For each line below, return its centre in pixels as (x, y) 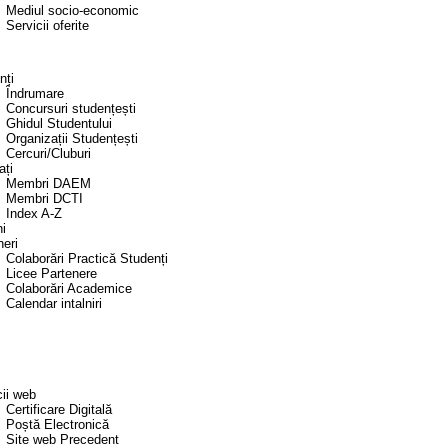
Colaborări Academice (69, 289)
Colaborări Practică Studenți (87, 259)
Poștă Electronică (57, 425)
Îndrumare (35, 94)
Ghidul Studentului (59, 124)
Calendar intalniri (54, 304)
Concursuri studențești (71, 109)
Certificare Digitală (59, 410)
